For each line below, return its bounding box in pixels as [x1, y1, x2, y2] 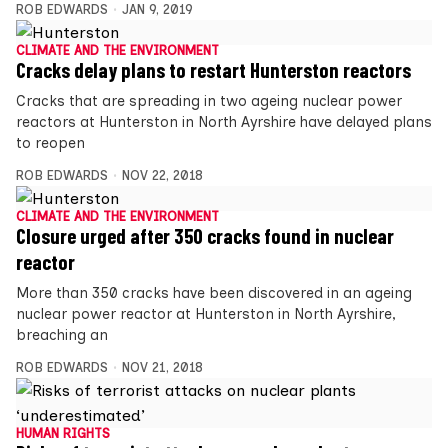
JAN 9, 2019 [121, 2, 193, 18]
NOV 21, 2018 [121, 360, 203, 376]
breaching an [16, 326, 108, 345]
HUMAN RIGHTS [16, 426, 110, 442]
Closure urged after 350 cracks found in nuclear [16, 224, 394, 249]
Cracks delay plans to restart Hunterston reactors [16, 58, 411, 83]
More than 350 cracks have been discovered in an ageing [16, 284, 412, 303]
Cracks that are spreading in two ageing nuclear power [16, 92, 402, 111]
